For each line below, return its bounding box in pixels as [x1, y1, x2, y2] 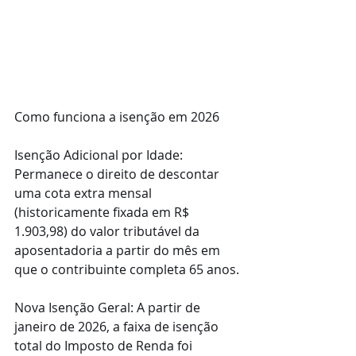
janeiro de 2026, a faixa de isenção [14, 317, 222, 335]
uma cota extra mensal [14, 184, 155, 202]
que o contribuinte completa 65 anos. [14, 260, 239, 278]
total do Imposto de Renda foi [14, 336, 195, 354]
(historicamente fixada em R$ [14, 203, 192, 221]
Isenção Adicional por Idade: [14, 145, 186, 164]
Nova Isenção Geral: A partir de [14, 298, 203, 316]
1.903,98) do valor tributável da [14, 222, 203, 240]
